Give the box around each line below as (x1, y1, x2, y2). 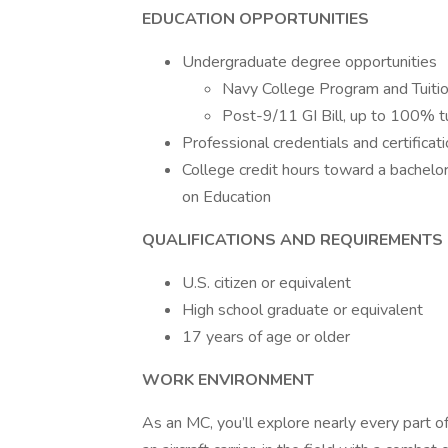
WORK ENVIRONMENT (142, 369, 314, 391)
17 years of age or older (182, 326, 350, 348)
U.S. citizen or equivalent (182, 272, 351, 294)
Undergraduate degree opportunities (182, 51, 437, 73)
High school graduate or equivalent (182, 299, 423, 321)
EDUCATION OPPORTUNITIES (142, 8, 369, 30)
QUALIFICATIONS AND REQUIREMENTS (142, 229, 443, 251)
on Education (182, 186, 271, 208)
